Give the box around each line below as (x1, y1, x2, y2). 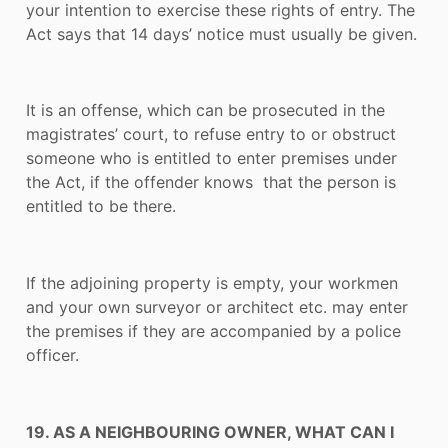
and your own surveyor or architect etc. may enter (26, 297, 408, 318)
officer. (26, 345, 79, 366)
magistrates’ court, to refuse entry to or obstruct (26, 124, 396, 145)
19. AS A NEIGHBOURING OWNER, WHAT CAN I (26, 421, 394, 442)
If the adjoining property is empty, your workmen (26, 273, 398, 294)
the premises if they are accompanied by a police (26, 321, 401, 342)
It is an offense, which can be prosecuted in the (26, 100, 385, 121)
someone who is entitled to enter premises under (26, 148, 397, 169)
